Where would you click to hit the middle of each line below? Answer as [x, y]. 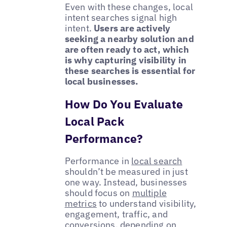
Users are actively [132, 28]
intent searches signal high [121, 18]
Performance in [98, 161]
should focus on [98, 193]
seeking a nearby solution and [129, 39]
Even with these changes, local [129, 7]
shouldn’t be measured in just [126, 172]
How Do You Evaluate [124, 104]
